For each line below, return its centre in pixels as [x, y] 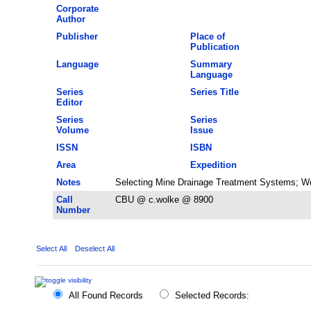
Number [73, 210]
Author [70, 19]
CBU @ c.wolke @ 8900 [164, 199]
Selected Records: [212, 296]
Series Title [214, 92]
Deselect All [94, 248]
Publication [215, 47]
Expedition [213, 165]
